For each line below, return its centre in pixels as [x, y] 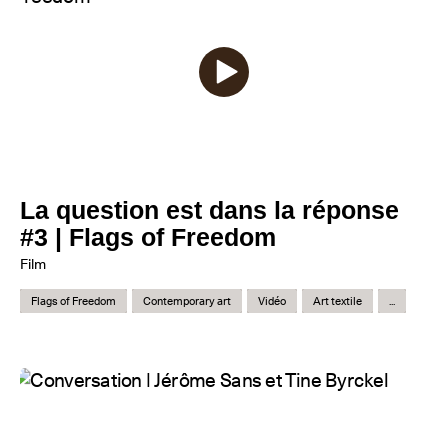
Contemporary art [187, 300]
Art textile [337, 300]
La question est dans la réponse [209, 209]
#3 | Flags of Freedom [148, 236]
